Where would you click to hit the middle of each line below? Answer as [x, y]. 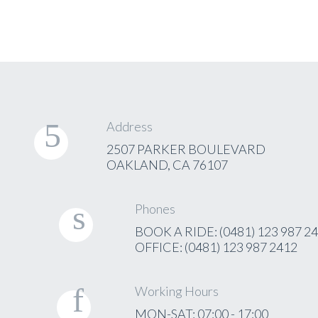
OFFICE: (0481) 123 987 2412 [216, 247]
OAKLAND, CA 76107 [167, 165]
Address [130, 126]
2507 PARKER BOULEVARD [186, 149]
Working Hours [176, 291]
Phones [155, 209]
